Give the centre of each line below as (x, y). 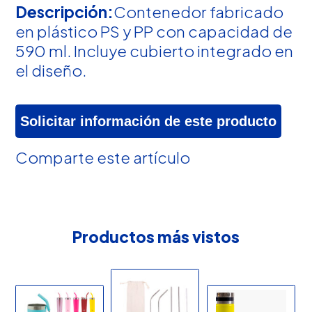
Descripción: (65, 11)
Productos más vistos (156, 236)
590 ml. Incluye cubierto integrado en (155, 50)
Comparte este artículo (103, 157)
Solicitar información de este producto (149, 122)
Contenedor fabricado (199, 11)
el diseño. (51, 70)
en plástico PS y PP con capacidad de (154, 31)
